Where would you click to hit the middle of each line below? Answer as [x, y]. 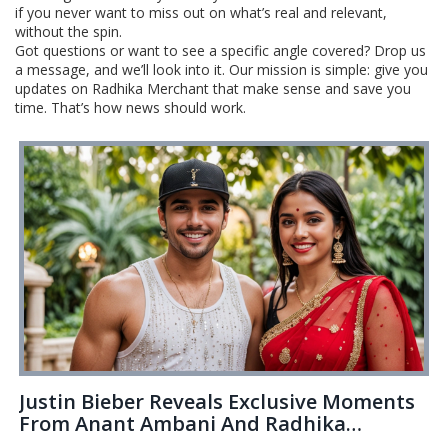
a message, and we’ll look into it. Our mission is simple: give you [221, 69]
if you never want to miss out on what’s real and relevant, [201, 12]
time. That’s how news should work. [130, 107]
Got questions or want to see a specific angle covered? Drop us [220, 50]
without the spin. [68, 31]
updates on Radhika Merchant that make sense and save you [213, 88]
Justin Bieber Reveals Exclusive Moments [217, 401]
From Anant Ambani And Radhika [183, 423]
